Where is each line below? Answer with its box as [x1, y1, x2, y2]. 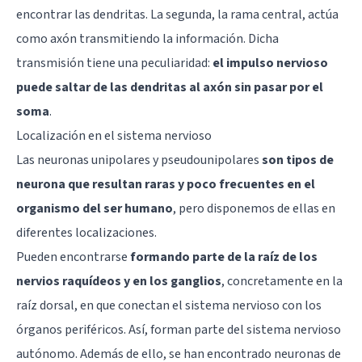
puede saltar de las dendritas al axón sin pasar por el [16, 78, 323, 96]
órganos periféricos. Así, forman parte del [16, 320, 246, 339]
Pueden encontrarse [16, 247, 130, 266]
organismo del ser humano [16, 199, 173, 217]
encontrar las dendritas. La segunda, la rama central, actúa [16, 5, 339, 23]
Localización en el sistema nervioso [16, 126, 212, 145]
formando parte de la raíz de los [130, 247, 318, 266]
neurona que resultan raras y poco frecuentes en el [16, 175, 315, 193]
